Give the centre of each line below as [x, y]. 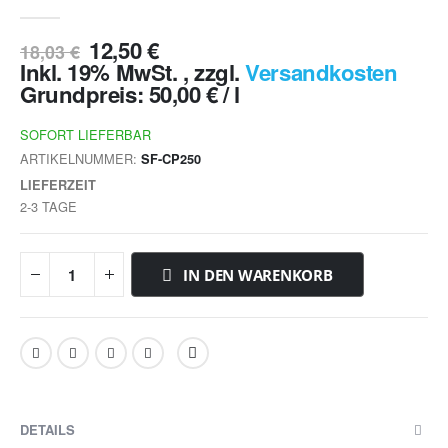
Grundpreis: [84, 94]
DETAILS [47, 429]
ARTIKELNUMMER [76, 159]
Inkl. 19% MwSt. [101, 72]
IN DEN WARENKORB [258, 275]
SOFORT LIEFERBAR [85, 134]
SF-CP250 [171, 159]
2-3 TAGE [48, 207]
